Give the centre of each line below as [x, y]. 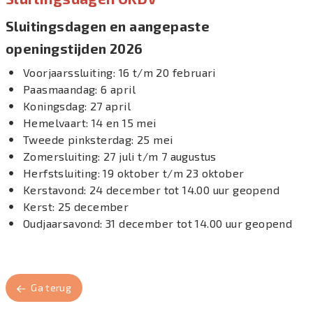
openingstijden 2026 [74, 49]
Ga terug [51, 288]
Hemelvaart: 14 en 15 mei [90, 123]
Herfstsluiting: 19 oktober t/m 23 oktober [134, 173]
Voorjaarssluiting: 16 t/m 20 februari [119, 73]
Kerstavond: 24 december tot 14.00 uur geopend [151, 190]
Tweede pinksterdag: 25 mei [98, 140]
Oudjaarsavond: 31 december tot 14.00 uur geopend [158, 224]
